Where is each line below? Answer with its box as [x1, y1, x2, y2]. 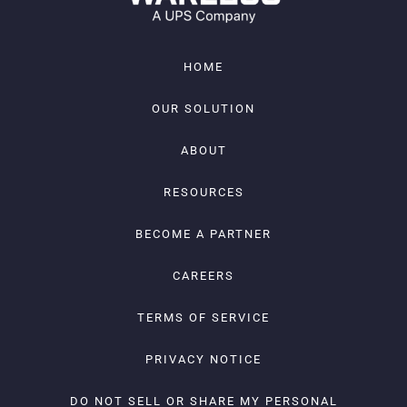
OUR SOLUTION [152, 102, 255, 116]
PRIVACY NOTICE [145, 352, 262, 367]
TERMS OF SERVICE [137, 311, 270, 325]
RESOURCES [163, 185, 244, 200]
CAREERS [173, 269, 234, 283]
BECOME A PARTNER [135, 227, 272, 242]
